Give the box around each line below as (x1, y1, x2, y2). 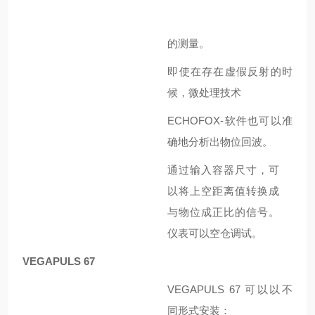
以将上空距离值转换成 (167, 185, 280, 197)
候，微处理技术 (167, 86, 242, 98)
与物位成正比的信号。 (167, 206, 280, 218)
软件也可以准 (224, 115, 292, 127)
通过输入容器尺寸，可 (167, 164, 280, 176)
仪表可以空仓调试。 (167, 227, 263, 239)
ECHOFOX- (167, 115, 224, 127)
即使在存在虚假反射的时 (167, 65, 292, 77)
